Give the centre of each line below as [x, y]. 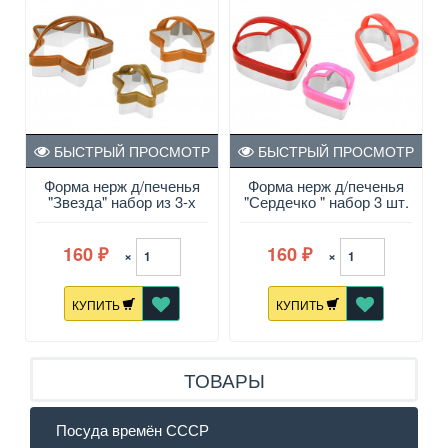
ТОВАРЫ [224, 380]
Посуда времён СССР [132, 430]
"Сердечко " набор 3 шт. [326, 202]
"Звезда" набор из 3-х [122, 202]
